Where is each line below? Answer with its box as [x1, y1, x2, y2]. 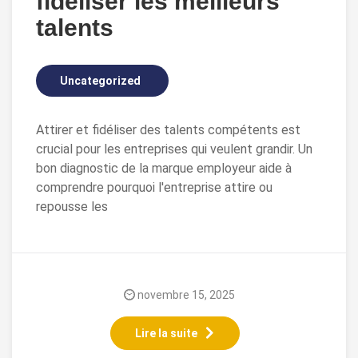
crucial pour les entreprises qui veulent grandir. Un [36, 141, 312, 157]
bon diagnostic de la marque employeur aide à [36, 161, 292, 176]
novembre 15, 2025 [137, 288, 235, 301]
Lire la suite [135, 327, 197, 340]
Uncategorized [60, 74, 141, 87]
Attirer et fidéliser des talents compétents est [36, 122, 300, 137]
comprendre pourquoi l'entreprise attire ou [36, 180, 272, 195]
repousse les [36, 199, 108, 214]
